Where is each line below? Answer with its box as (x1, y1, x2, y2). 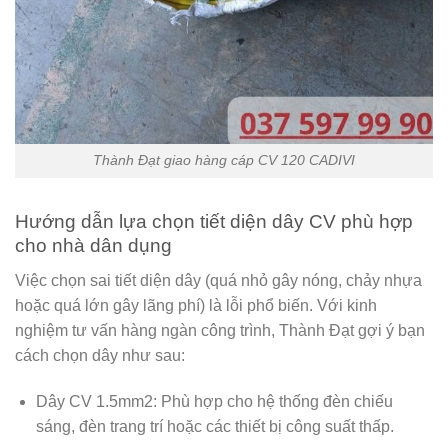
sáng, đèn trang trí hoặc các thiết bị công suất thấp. (35, 417, 394, 435)
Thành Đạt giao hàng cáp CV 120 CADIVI (93, 152, 355, 169)
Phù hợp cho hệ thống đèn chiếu (156, 392, 393, 410)
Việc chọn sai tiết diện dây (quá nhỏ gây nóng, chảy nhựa (15, 271, 422, 289)
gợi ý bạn (354, 321, 425, 339)
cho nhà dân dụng (15, 235, 172, 257)
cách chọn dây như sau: (15, 346, 185, 364)
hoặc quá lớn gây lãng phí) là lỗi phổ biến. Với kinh (15, 296, 377, 314)
